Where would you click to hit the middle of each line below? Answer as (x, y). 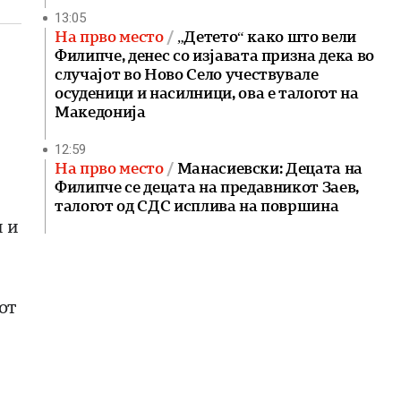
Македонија (100, 112)
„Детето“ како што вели (267, 37)
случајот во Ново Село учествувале (187, 74)
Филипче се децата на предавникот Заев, (207, 187)
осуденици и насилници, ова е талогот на (207, 93)
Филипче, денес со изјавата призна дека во (215, 55)
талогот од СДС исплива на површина (197, 206)
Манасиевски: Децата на (270, 168)
